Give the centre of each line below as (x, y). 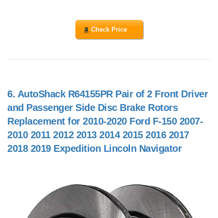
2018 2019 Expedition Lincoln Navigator (94, 149)
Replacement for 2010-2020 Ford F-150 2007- (105, 121)
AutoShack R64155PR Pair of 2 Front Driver (112, 94)
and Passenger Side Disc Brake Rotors (92, 108)
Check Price (109, 29)
